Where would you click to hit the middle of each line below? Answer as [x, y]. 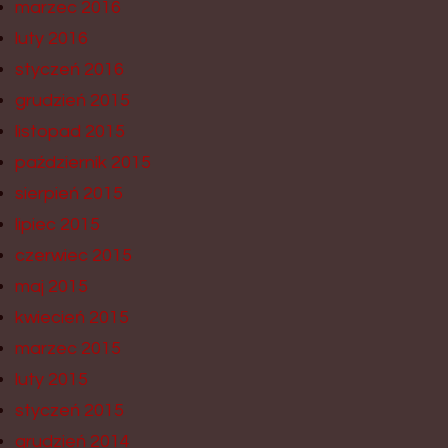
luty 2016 [51, 38]
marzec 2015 [68, 348]
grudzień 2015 [72, 100]
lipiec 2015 [57, 224]
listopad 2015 [70, 131]
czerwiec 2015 [73, 255]
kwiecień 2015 [72, 317]
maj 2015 [51, 286]
